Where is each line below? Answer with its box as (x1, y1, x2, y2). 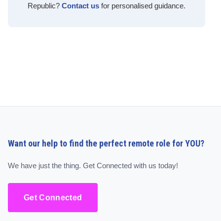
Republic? (28, 1, 62, 10)
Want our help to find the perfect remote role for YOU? (8, 138, 204, 149)
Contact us (62, 1, 99, 10)
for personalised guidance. (99, 1, 185, 10)
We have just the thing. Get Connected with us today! (8, 161, 178, 170)
